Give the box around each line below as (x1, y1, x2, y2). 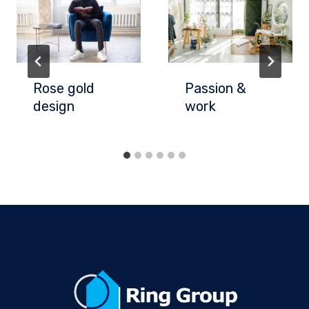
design (33, 97, 74, 114)
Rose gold (33, 79, 94, 97)
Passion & (185, 79, 246, 97)
